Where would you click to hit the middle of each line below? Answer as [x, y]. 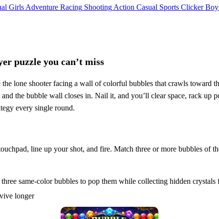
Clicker [192, 7]
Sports [169, 7]
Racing [71, 7]
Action [124, 7]
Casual [147, 7]
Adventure [42, 7]
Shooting [98, 7]
